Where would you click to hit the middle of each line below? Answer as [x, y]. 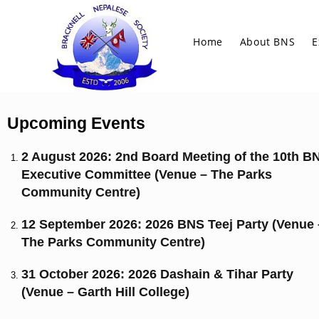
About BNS [267, 42]
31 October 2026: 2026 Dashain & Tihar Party [157, 274]
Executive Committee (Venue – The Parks [147, 174]
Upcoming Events [76, 123]
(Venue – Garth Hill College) [105, 292]
